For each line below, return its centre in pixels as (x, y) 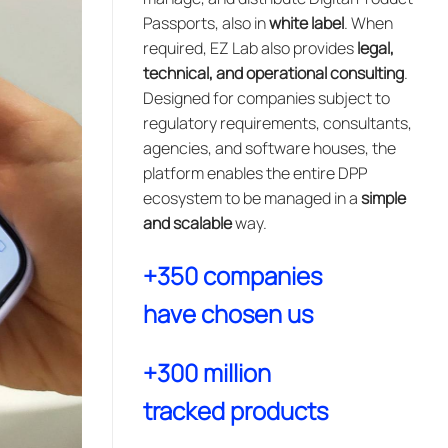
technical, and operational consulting (273, 73)
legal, (375, 48)
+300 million (207, 372)
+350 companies (232, 275)
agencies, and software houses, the (269, 148)
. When (368, 23)
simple (383, 198)
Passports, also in (206, 23)
